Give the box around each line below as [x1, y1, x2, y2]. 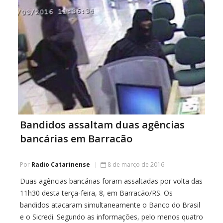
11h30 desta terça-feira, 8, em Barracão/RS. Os [20, 188, 173, 198]
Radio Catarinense [31, 160, 90, 169]
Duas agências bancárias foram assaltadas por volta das [20, 176, 203, 186]
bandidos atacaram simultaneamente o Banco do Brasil [20, 200, 200, 210]
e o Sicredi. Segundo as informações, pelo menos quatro [20, 212, 203, 222]
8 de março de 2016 [108, 160, 164, 169]
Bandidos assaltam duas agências [20, 118, 185, 132]
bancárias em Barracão [20, 132, 132, 146]
